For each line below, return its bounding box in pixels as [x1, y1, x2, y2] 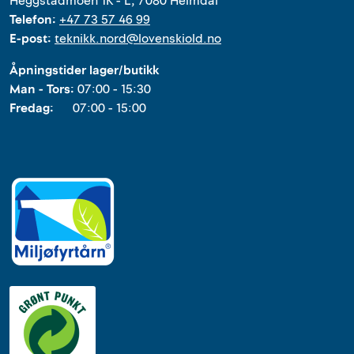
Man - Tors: [9, 81, 77, 99]
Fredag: [9, 100, 73, 118]
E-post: [9, 30, 55, 48]
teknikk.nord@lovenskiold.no [55, 30, 221, 48]
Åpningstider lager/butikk [9, 62, 159, 80]
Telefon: [9, 11, 59, 29]
